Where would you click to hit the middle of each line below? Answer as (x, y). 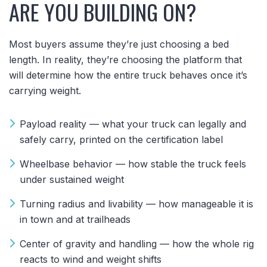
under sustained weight (72, 179)
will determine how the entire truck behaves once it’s (128, 75)
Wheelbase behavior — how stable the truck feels (133, 164)
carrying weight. (45, 90)
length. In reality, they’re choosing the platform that (125, 59)
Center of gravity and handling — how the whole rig (137, 243)
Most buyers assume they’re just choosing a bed (119, 44)
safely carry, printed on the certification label (121, 139)
